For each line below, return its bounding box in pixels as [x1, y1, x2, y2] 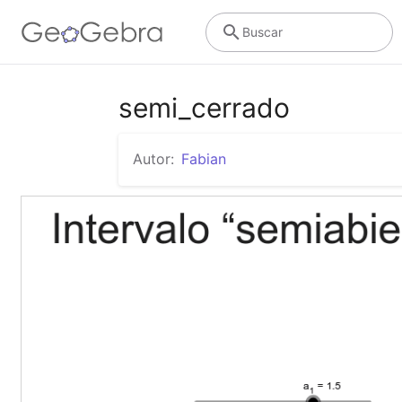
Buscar [241, 23, 283, 39]
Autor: [133, 150, 174, 168]
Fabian [181, 150, 226, 168]
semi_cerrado [118, 92, 290, 124]
